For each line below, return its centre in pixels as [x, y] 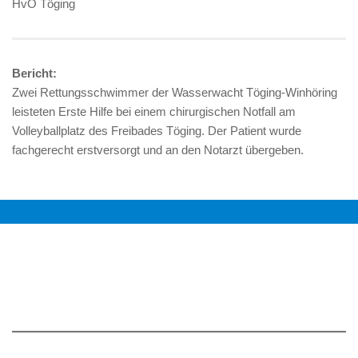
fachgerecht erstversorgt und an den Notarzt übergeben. [158, 150]
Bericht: [34, 73]
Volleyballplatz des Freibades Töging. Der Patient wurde [157, 131]
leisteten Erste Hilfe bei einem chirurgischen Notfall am [154, 111]
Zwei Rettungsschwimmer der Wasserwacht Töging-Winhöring [175, 92]
